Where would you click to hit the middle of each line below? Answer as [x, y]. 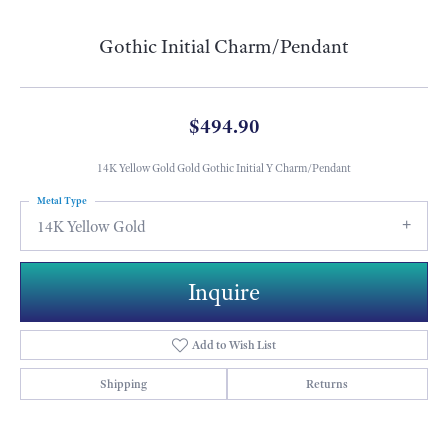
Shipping [123, 383]
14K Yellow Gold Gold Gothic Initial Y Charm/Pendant [224, 168]
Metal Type [62, 201]
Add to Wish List [234, 344]
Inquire [224, 291]
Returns [327, 383]
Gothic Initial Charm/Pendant [224, 47]
